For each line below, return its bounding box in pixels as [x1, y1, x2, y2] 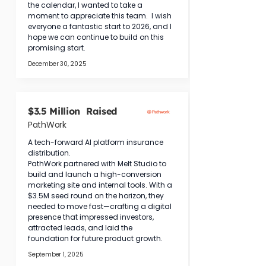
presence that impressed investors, [28, 212, 156, 222]
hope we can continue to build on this [28, 32, 166, 42]
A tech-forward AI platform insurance [28, 137, 165, 147]
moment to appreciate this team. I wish [28, 11, 173, 21]
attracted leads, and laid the [28, 223, 134, 233]
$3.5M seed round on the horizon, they [28, 191, 166, 201]
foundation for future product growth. [28, 233, 163, 243]
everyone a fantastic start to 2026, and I [28, 21, 173, 31]
